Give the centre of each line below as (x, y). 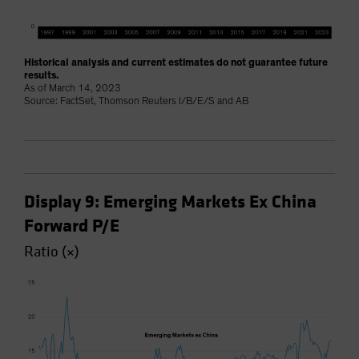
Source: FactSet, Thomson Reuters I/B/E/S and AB (136, 102)
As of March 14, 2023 (73, 89)
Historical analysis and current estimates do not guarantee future (176, 63)
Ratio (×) (52, 252)
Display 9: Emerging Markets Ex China (170, 202)
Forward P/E (72, 226)
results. (41, 76)
